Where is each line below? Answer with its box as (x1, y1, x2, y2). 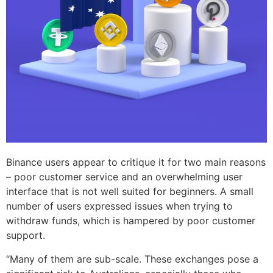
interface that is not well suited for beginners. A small (6, 185, 253, 198)
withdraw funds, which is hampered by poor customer (6, 214, 255, 227)
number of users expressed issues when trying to (6, 200, 233, 213)
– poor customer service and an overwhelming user (6, 171, 243, 183)
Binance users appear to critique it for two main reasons (6, 156, 266, 169)
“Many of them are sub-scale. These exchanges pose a (6, 252, 258, 265)
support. (6, 229, 45, 242)
